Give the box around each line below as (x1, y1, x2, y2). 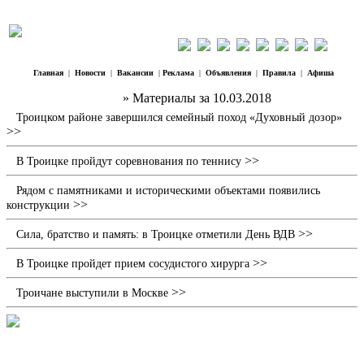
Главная (33, 68, 63, 77)
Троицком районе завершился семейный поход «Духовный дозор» (16, 111, 342, 123)
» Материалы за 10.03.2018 (119, 91, 271, 105)
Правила (262, 68, 296, 77)
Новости (75, 68, 106, 77)
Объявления (206, 68, 251, 77)
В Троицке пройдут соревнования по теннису (16, 155, 241, 167)
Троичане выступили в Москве (16, 287, 168, 299)
